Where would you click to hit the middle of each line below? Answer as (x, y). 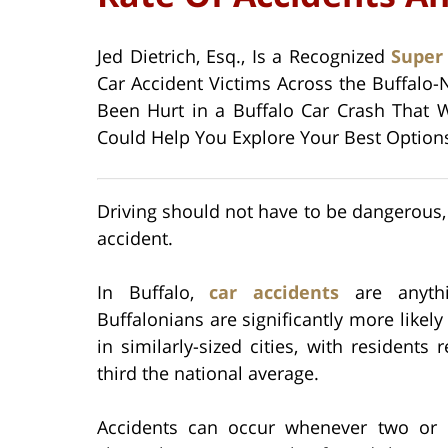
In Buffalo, (153, 291)
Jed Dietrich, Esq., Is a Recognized (244, 55)
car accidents (274, 291)
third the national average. (208, 372)
